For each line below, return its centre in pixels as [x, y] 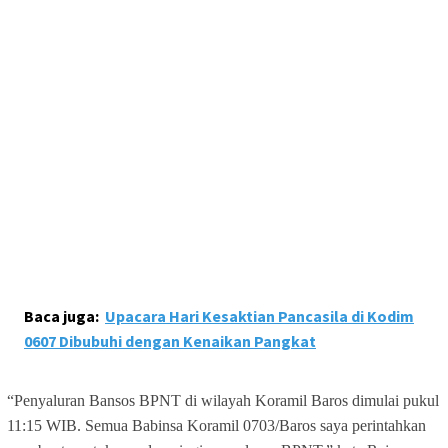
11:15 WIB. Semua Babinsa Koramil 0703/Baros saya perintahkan [216, 426]
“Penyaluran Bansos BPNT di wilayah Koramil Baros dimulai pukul [223, 401]
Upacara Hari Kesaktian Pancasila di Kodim [259, 316]
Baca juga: [61, 316]
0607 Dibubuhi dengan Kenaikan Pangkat [170, 341]
